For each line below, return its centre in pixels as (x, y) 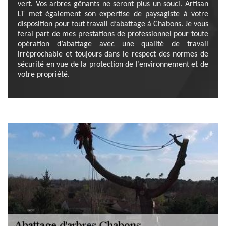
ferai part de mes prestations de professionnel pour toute (113, 34)
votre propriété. (44, 75)
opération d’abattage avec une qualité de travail (113, 44)
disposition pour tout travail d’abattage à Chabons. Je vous (113, 24)
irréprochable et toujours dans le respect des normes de (113, 54)
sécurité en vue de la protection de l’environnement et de (113, 65)
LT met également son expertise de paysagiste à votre (113, 14)
